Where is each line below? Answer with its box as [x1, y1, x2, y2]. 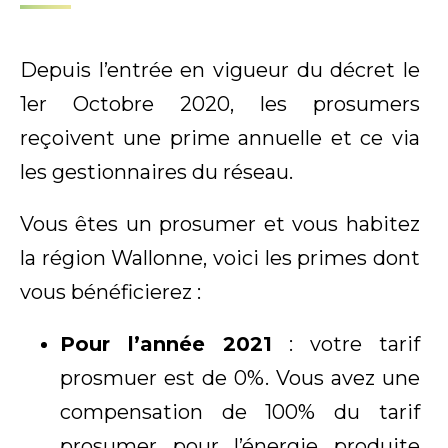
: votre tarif [271, 332, 420, 357]
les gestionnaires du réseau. [20, 159, 293, 184]
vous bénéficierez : [20, 279, 201, 304]
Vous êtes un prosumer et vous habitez [20, 211, 420, 236]
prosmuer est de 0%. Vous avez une [60, 366, 420, 391]
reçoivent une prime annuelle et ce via [20, 125, 420, 150]
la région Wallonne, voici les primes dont [20, 245, 420, 270]
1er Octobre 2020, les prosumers [20, 91, 420, 116]
